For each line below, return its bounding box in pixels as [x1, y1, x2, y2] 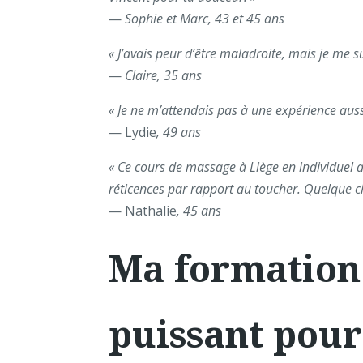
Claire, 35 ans [125, 66, 203, 85]
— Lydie [109, 123, 157, 142]
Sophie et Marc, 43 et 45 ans [125, 10, 285, 28]
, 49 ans [156, 123, 202, 142]
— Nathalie [109, 202, 177, 220]
